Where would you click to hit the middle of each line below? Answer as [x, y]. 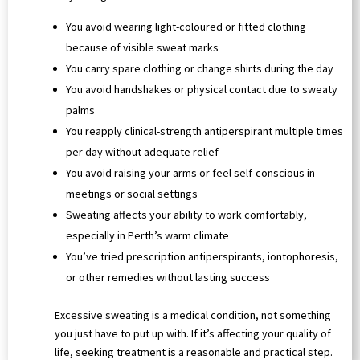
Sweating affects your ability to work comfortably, [186, 215]
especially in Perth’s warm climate [147, 236]
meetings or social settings [132, 194]
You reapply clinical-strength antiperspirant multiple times [205, 131]
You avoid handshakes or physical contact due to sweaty [202, 90]
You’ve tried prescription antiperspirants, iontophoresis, [202, 257]
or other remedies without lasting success [168, 278]
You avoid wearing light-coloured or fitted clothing [186, 27]
